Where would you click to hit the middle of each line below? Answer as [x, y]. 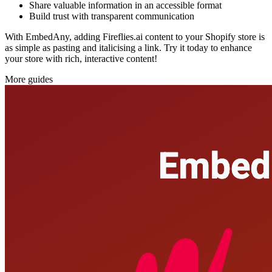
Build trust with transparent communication [112, 16]
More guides [29, 80]
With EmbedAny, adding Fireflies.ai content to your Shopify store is [135, 37]
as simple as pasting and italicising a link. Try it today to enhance [128, 48]
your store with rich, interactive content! [81, 59]
